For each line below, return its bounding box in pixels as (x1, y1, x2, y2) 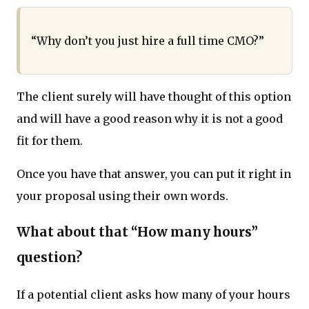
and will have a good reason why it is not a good (17, 111, 283, 126)
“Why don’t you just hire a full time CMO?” (31, 33, 264, 48)
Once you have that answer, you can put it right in (17, 166, 291, 181)
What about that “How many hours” (17, 224, 258, 241)
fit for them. (17, 133, 83, 148)
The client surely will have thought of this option (17, 89, 291, 103)
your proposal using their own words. (17, 188, 228, 203)
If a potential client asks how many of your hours (17, 288, 290, 302)
